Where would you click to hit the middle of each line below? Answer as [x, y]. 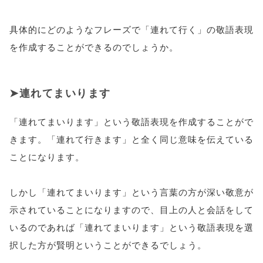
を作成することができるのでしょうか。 [94, 47]
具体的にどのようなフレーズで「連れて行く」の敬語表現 [131, 29]
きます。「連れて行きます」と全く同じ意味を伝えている [131, 139]
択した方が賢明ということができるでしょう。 [108, 245]
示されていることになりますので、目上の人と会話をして [131, 209]
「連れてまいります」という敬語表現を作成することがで [131, 121]
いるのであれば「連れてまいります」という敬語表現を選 [131, 227]
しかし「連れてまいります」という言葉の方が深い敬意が [131, 192]
